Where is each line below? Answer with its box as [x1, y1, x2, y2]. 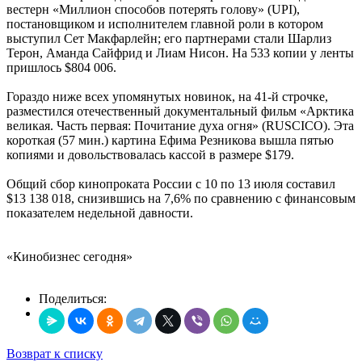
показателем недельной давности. [6, 205, 193, 220]
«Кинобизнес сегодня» [6, 249, 133, 263]
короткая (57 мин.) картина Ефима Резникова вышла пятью [6, 133, 334, 147]
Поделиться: [39, 291, 107, 305]
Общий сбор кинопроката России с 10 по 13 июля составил [6, 176, 335, 191]
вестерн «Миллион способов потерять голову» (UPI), [6, 2, 300, 16]
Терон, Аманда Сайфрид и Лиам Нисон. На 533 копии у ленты [6, 45, 354, 60]
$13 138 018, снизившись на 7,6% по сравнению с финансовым [6, 191, 356, 205]
